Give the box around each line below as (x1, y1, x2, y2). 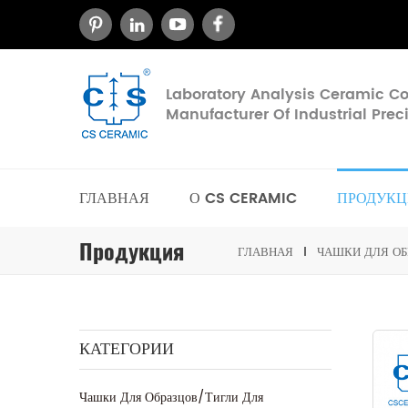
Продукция (79, 237, 184, 266)
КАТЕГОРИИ (79, 336, 174, 362)
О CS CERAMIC (189, 187, 297, 210)
